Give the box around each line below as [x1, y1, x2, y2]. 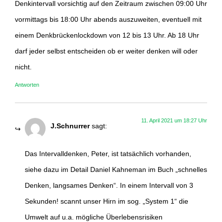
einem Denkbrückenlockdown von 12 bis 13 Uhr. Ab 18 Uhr [15, 31, 199, 40]
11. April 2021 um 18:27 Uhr [141, 117, 207, 123]
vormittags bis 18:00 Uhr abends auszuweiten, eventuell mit [15, 15, 202, 24]
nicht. [15, 63, 32, 71]
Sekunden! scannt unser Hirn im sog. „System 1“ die [25, 197, 188, 206]
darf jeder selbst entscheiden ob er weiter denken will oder [15, 47, 198, 55]
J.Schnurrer [51, 121, 90, 130]
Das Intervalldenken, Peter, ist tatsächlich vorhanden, [25, 150, 191, 158]
